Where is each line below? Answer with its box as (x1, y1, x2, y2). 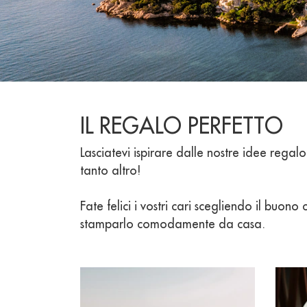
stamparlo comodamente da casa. (80, 216, 265, 232)
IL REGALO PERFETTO (80, 112, 283, 140)
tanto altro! (80, 162, 140, 178)
